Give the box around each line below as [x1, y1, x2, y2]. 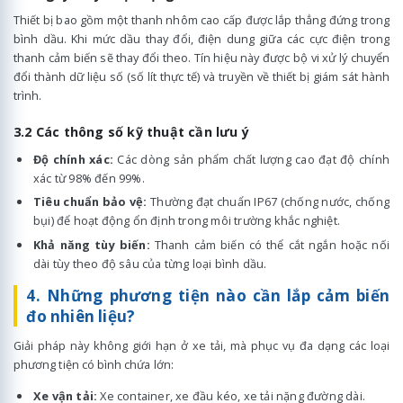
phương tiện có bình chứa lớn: [13, 355, 174, 372]
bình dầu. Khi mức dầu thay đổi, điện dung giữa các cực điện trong [13, 30, 390, 47]
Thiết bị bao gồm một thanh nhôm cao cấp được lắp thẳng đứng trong [13, 11, 390, 28]
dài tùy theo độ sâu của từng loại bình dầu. [33, 255, 267, 273]
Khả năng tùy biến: [33, 237, 150, 254]
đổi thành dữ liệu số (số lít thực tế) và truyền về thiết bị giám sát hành [13, 67, 390, 85]
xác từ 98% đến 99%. [33, 169, 145, 186]
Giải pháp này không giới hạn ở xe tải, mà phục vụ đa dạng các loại [13, 336, 390, 354]
